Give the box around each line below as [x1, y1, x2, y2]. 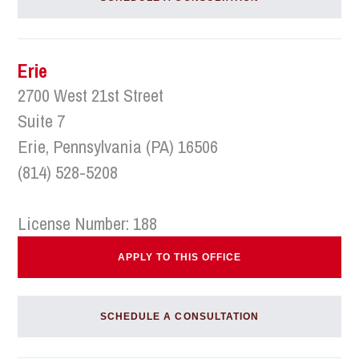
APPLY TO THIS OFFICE [117, 252, 242, 263]
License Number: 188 [18, 212, 158, 236]
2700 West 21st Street [18, 83, 164, 107]
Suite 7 [18, 109, 66, 133]
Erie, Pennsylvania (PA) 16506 [18, 135, 219, 159]
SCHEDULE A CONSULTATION [100, 311, 259, 322]
